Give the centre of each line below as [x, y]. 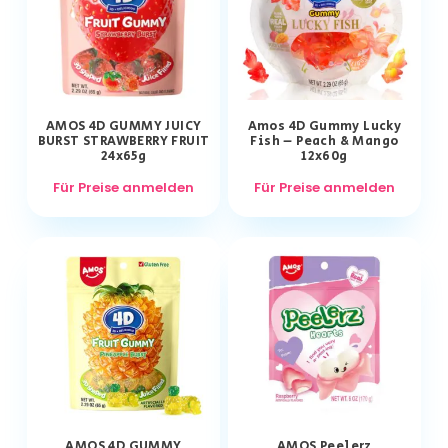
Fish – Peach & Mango [324, 142]
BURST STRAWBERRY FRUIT [123, 142]
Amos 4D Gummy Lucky [324, 127]
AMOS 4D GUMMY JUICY [123, 127]
